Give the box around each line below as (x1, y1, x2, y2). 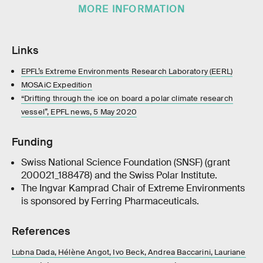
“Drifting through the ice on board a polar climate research (21, 93, 233, 104)
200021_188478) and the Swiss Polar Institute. (21, 169, 217, 182)
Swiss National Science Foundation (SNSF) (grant (21, 156, 230, 169)
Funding (12, 135, 53, 150)
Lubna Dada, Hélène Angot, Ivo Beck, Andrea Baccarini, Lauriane (12, 247, 246, 258)
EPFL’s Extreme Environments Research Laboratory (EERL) (21, 66, 233, 77)
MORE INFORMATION (77, 4, 186, 16)
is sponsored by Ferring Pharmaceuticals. (21, 195, 199, 208)
